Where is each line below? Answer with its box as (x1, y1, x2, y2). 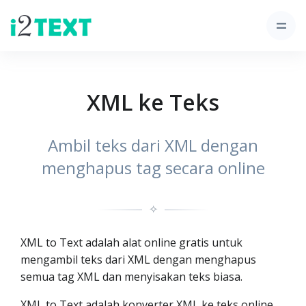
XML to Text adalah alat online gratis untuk (20, 235, 242, 250)
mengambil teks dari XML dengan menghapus (20, 252, 256, 267)
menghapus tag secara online (41, 156, 265, 179)
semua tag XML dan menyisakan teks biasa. (20, 269, 242, 284)
